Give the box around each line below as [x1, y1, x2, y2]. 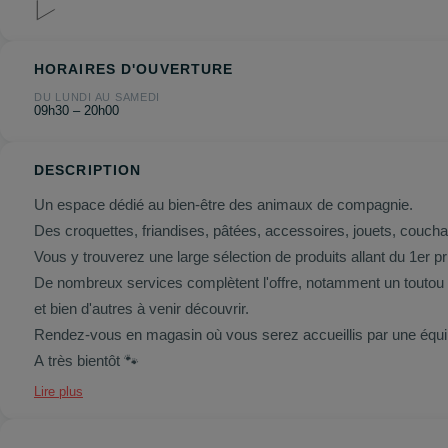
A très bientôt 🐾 [34, 352, 143, 369]
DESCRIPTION [34, 162, 142, 178]
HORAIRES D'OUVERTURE [34, 61, 234, 77]
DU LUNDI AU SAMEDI [34, 91, 161, 103]
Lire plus [34, 384, 83, 399]
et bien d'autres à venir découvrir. [34, 300, 249, 317]
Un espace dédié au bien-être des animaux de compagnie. [34, 196, 417, 213]
